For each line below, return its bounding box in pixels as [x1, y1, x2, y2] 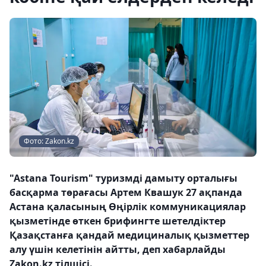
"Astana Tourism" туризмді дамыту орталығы [9, 172, 237, 185]
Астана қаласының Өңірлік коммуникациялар [9, 200, 246, 213]
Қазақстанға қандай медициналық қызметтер [9, 229, 249, 242]
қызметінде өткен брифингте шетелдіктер [9, 214, 226, 227]
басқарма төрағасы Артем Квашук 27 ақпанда [9, 186, 242, 199]
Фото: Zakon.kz [24, 136, 74, 146]
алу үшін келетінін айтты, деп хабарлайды [9, 243, 226, 256]
